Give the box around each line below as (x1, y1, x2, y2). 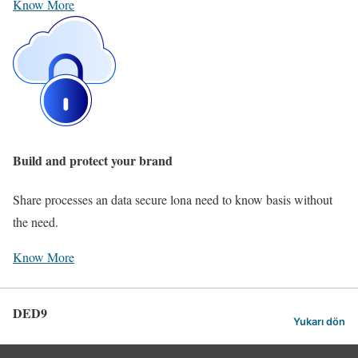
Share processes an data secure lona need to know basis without (13, 191, 332, 209)
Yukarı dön (293, 316, 345, 328)
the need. (13, 213, 58, 231)
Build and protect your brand (13, 151, 173, 170)
